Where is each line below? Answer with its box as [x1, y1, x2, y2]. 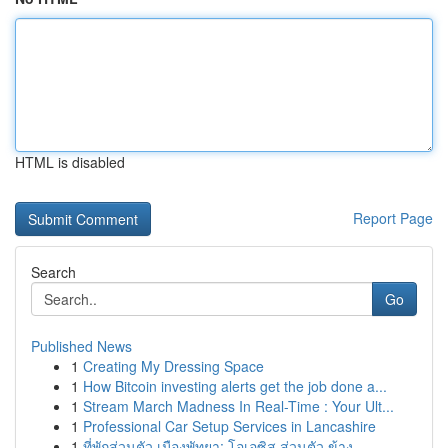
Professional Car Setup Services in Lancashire [83, 416, 376, 436]
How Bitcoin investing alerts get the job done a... [83, 376, 387, 396]
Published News [31, 336, 132, 356]
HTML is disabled [15, 152, 125, 172]
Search [31, 262, 76, 282]
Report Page [353, 208, 433, 228]
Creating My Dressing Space [83, 356, 264, 376]
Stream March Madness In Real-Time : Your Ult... [83, 396, 394, 416]
